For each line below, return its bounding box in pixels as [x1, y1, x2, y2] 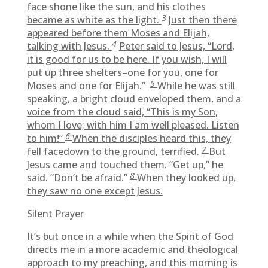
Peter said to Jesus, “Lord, [118, 39, 234, 53]
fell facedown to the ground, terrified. [26, 145, 202, 158]
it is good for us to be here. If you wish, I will [26, 53, 227, 66]
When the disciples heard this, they [72, 132, 231, 145]
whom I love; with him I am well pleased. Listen [26, 118, 239, 132]
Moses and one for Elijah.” [26, 79, 150, 92]
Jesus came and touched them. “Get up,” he [26, 158, 223, 171]
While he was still [157, 79, 235, 92]
